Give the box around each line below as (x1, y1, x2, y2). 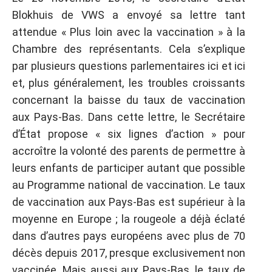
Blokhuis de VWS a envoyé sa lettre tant (12, 8, 245, 21)
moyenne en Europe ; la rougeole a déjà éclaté (12, 212, 245, 225)
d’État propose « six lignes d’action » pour (12, 127, 245, 140)
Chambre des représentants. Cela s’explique (12, 42, 245, 55)
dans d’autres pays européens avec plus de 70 (12, 229, 245, 242)
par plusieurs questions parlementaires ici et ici (12, 59, 245, 72)
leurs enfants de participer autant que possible (12, 161, 245, 174)
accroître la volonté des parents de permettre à (12, 144, 245, 157)
